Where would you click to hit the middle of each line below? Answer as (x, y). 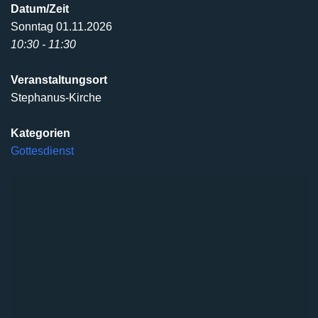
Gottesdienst (42, 151)
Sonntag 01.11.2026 (61, 27)
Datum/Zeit (40, 9)
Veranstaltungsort (59, 80)
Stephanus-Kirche (56, 98)
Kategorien (40, 133)
